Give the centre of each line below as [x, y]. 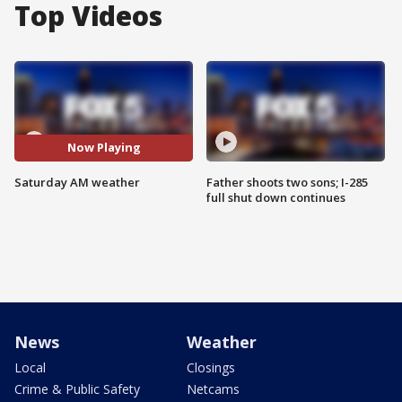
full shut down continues [276, 197]
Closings [211, 367]
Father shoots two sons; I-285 [287, 182]
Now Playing [104, 148]
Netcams [213, 389]
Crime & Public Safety [77, 389]
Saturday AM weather [77, 182]
